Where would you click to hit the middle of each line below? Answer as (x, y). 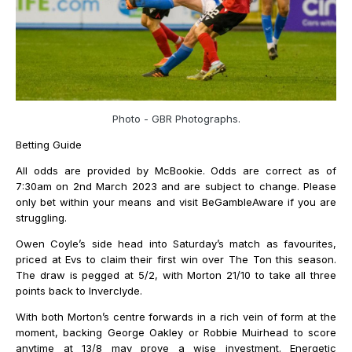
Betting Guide (50, 145)
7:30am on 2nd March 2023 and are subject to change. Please (176, 187)
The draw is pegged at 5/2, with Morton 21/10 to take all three (176, 275)
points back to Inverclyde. (81, 291)
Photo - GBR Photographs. (176, 119)
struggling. (41, 218)
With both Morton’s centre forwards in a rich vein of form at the (176, 317)
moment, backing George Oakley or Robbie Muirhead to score (176, 333)
